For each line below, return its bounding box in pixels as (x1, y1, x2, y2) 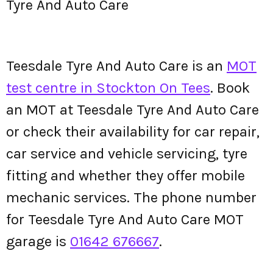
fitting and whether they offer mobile (6, 167, 245, 184)
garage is (6, 233, 70, 250)
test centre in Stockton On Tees (6, 79, 210, 96)
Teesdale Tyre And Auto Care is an (6, 57, 227, 74)
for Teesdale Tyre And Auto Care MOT (6, 211, 244, 228)
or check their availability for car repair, (6, 123, 260, 140)
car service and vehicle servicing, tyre (6, 145, 247, 162)
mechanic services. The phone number (6, 189, 257, 206)
